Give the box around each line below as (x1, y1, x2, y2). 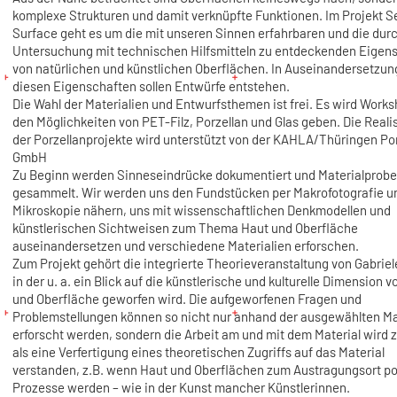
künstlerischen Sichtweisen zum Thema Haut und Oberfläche (12, 220, 358, 237)
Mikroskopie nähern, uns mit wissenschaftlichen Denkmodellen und (12, 202, 391, 219)
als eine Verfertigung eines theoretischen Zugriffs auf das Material (12, 344, 385, 361)
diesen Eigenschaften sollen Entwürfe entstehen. (12, 78, 290, 95)
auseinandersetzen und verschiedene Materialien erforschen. (12, 237, 359, 254)
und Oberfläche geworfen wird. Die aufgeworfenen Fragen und (12, 291, 362, 307)
